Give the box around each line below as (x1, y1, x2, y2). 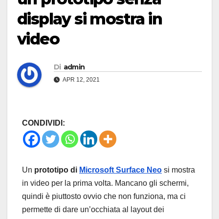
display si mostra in (17, 9, 162, 29)
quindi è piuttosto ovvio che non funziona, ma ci (22, 192, 186, 201)
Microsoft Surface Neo (79, 166, 162, 175)
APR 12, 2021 (62, 76, 100, 84)
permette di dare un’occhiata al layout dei (22, 205, 164, 214)
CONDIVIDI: (22, 119, 65, 128)
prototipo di (34, 166, 79, 175)
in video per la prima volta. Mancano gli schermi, (22, 179, 189, 188)
